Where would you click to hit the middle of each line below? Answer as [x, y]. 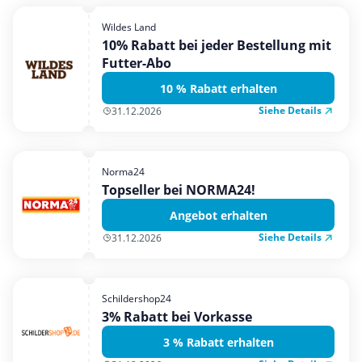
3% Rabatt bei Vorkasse [177, 317]
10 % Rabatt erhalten [218, 88]
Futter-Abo [137, 63]
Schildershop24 [137, 299]
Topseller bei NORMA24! [179, 190]
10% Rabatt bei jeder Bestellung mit [217, 45]
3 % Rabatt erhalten [218, 342]
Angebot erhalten [218, 215]
